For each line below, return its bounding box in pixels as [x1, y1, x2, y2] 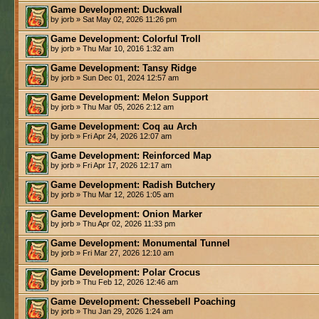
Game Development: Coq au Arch [51, 120, 197, 132]
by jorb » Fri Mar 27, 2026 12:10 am [51, 248, 174, 257]
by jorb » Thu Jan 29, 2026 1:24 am [51, 306, 173, 315]
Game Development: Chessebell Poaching [51, 296, 236, 307]
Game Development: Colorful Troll [51, 33, 201, 44]
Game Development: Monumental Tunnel [51, 237, 230, 249]
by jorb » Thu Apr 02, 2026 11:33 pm [51, 219, 175, 228]
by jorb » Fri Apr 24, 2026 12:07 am [51, 131, 172, 140]
